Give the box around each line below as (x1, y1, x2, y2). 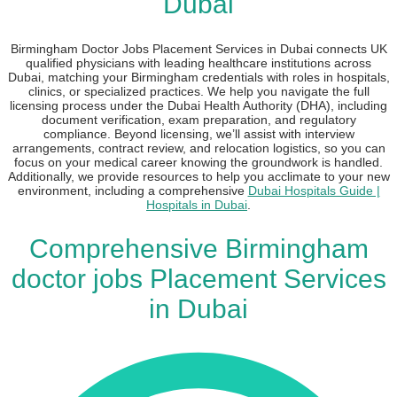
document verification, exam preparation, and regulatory (41, 113, 356, 128)
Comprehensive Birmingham (28, 234, 369, 264)
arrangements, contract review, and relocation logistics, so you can (12, 141, 385, 156)
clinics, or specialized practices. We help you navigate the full (27, 84, 370, 99)
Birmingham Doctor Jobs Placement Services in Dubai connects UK (10, 42, 387, 57)
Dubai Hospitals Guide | (247, 183, 380, 198)
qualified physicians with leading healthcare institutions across (26, 56, 371, 71)
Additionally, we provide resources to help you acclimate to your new (7, 169, 390, 184)
